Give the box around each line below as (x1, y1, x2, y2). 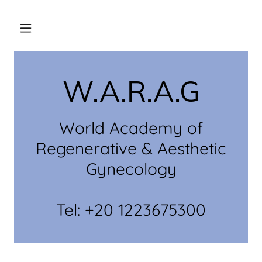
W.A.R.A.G (62, 74, 200, 109)
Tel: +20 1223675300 (56, 199, 206, 220)
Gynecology (85, 158, 177, 179)
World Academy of (59, 118, 203, 138)
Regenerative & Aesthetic (36, 138, 226, 158)
